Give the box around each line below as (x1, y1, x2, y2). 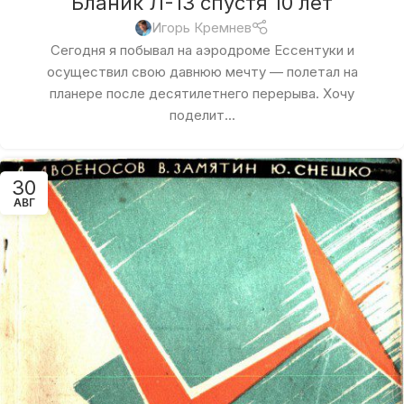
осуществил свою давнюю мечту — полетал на (46, 63, 358, 81)
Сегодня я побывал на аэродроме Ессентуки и (50, 41, 354, 60)
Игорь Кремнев (151, 19, 252, 37)
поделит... (169, 106, 235, 124)
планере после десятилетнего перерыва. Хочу (50, 85, 354, 103)
